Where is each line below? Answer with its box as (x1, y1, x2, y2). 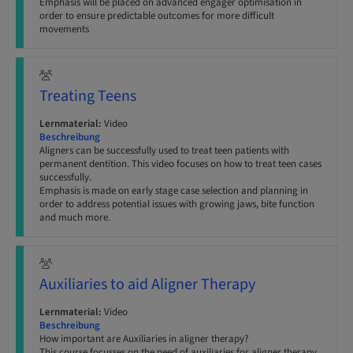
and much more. (39, 210, 110, 225)
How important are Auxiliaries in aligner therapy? (39, 332, 249, 346)
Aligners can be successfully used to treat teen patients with (39, 143, 289, 158)
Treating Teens (39, 85, 136, 107)
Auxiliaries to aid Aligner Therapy (39, 273, 255, 295)
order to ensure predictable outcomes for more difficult (39, 9, 274, 23)
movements (39, 22, 89, 36)
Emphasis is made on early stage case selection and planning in (39, 184, 308, 198)
